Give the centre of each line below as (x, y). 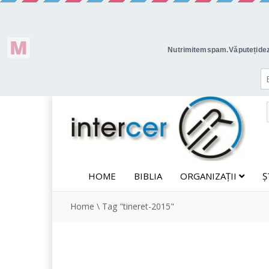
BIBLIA (148, 176)
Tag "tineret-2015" (138, 206)
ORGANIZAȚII (210, 176)
